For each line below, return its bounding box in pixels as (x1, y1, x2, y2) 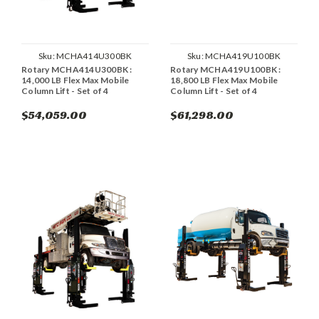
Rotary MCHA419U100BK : (170, 64, 281, 75)
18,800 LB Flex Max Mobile (170, 75, 278, 86)
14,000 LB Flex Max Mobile (21, 75, 130, 86)
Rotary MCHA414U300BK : (21, 64, 132, 75)
